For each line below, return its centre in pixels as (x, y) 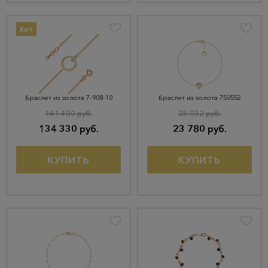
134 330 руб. (68, 129)
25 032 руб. (200, 113)
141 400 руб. (68, 113)
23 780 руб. (200, 129)
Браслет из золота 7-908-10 (68, 98)
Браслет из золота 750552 (200, 98)
